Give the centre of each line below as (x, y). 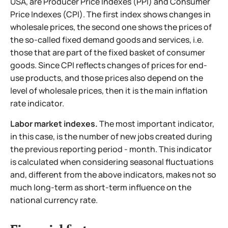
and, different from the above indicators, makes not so (113, 174)
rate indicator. (37, 103)
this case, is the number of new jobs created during (115, 136)
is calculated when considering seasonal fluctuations (112, 162)
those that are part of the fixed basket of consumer (108, 52)
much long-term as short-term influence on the (101, 187)
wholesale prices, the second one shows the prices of (111, 27)
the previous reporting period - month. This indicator (111, 149)
